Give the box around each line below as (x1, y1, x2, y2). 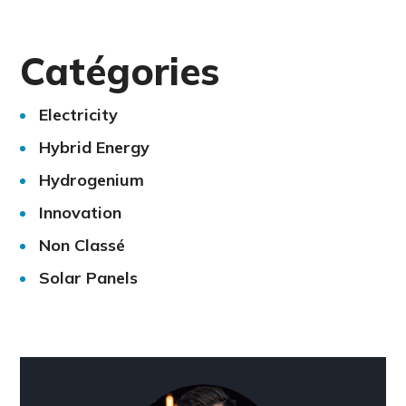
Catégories (20, 46, 220, 95)
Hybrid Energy (39, 136, 150, 158)
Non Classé (39, 234, 126, 256)
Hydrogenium (39, 169, 145, 190)
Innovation (39, 201, 122, 223)
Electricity (39, 103, 119, 125)
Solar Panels (39, 266, 139, 288)
